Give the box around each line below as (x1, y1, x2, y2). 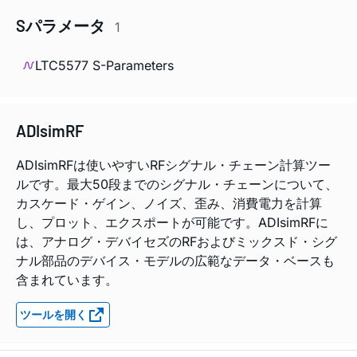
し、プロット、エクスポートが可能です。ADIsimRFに (16, 214, 328, 230)
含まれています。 (16, 271, 118, 288)
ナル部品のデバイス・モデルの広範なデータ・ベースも (16, 252, 335, 269)
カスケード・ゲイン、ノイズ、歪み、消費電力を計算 (16, 194, 322, 211)
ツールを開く (20, 307, 87, 321)
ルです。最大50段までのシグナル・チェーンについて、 (16, 175, 338, 192)
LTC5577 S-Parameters (35, 57, 174, 74)
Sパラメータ (16, 15, 108, 35)
